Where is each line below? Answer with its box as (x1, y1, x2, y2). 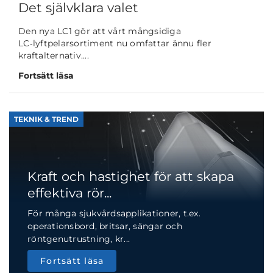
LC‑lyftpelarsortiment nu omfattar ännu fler (18, 38, 211, 49)
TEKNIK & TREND (14, 115, 79, 124)
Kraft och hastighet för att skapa (27, 168, 234, 184)
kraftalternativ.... (18, 50, 89, 62)
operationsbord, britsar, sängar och (27, 220, 182, 232)
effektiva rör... (27, 185, 112, 200)
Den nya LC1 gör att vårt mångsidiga (18, 26, 181, 37)
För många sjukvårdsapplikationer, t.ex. (27, 207, 200, 219)
